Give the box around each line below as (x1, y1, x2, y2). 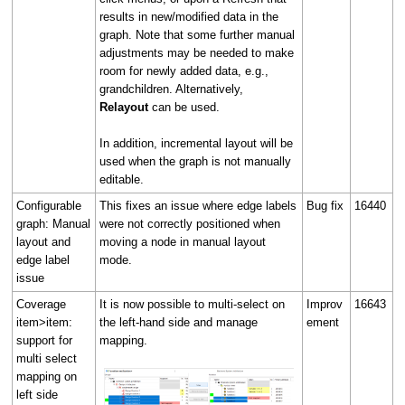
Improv (306, 297, 343, 311)
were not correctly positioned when (99, 216, 280, 231)
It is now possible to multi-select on (99, 297, 285, 311)
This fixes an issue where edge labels (99, 198, 297, 212)
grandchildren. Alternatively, (99, 81, 243, 96)
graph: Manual (16, 216, 90, 231)
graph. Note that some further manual (99, 27, 295, 42)
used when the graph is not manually (99, 154, 291, 168)
